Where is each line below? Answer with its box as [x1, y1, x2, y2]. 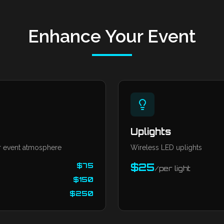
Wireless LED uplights [130, 143, 202, 151]
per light [159, 164, 190, 172]
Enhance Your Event [28, 25, 196, 46]
